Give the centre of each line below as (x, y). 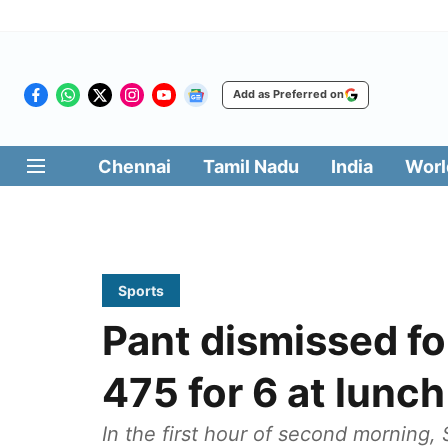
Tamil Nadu (250, 166)
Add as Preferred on (288, 94)
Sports (141, 290)
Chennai (134, 166)
